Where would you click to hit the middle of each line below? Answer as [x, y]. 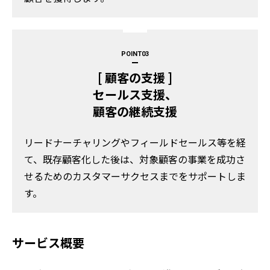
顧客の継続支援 [135, 111]
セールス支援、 [135, 94]
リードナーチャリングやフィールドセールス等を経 [135, 143]
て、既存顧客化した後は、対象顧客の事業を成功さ [135, 159]
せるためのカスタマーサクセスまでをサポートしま [135, 176]
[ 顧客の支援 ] [135, 77]
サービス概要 [48, 242]
